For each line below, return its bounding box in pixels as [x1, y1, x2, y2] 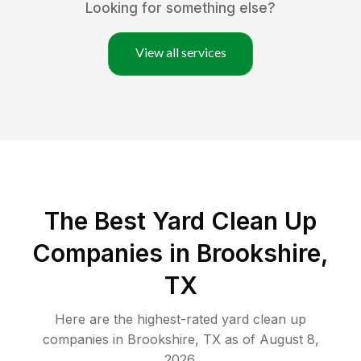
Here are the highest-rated [55, 311, 222, 328]
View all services [135, 44, 226, 60]
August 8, [259, 331, 319, 348]
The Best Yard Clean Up [44, 206, 317, 236]
